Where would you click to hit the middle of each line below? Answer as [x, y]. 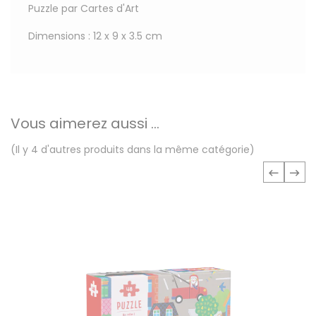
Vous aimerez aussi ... [85, 124]
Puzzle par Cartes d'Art [84, 9]
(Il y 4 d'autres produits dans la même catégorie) [133, 150]
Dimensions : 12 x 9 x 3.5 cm [95, 36]
